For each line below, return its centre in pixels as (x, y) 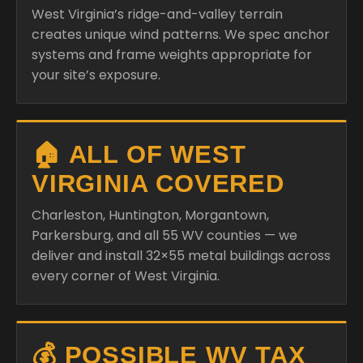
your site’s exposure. (96, 75)
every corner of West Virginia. (126, 276)
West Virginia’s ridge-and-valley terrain (157, 14)
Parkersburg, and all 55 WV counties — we (164, 235)
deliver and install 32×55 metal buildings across (181, 256)
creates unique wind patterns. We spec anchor (181, 34)
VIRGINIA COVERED (158, 184)
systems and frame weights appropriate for (172, 55)
